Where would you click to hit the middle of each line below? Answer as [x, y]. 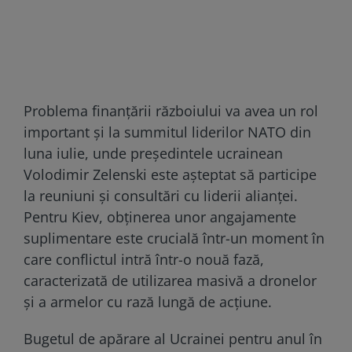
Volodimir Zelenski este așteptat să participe [170, 174]
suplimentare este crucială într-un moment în [174, 238]
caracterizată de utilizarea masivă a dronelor [170, 280]
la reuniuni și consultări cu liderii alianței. [161, 195]
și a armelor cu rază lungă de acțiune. [148, 301]
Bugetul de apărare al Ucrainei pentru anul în [173, 338]
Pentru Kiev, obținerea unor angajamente [160, 216]
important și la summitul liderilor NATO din [167, 132]
